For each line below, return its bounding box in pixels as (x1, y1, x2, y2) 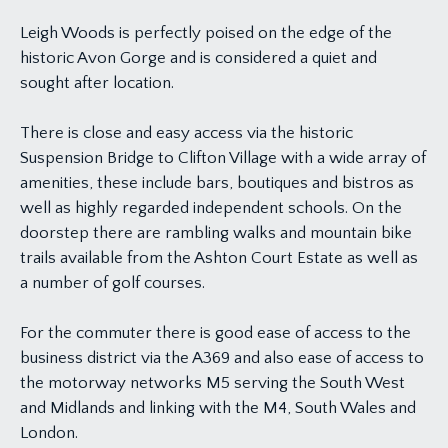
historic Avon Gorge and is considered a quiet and (20, 48, 377, 67)
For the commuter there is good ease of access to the (20, 323, 411, 342)
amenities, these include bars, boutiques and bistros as (20, 173, 414, 192)
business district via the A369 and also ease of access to (20, 348, 424, 367)
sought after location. (20, 73, 174, 92)
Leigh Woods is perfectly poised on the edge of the (20, 23, 392, 42)
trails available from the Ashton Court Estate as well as (20, 248, 418, 267)
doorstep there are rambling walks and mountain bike (20, 223, 412, 242)
